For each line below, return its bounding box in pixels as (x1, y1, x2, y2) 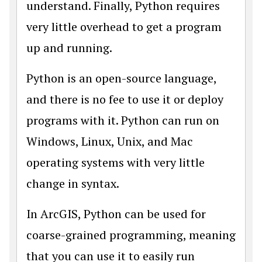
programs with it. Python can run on (26, 112, 219, 128)
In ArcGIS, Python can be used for (26, 206, 206, 222)
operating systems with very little (26, 154, 205, 170)
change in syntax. (26, 175, 119, 191)
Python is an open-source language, (26, 70, 216, 86)
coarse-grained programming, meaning (26, 227, 236, 243)
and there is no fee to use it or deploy (26, 91, 223, 107)
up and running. (26, 40, 112, 56)
